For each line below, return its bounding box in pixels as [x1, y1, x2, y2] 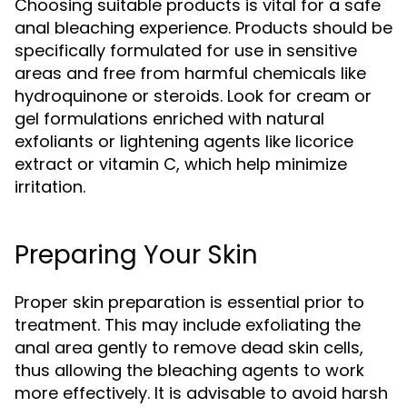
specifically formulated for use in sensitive [15, 39, 357, 62]
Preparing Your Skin [15, 237, 258, 273]
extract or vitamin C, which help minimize [15, 153, 347, 175]
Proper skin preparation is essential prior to [15, 291, 364, 313]
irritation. [15, 175, 85, 198]
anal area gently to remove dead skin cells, [15, 336, 363, 359]
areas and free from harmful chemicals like [15, 62, 366, 84]
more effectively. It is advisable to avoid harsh [15, 382, 388, 404]
